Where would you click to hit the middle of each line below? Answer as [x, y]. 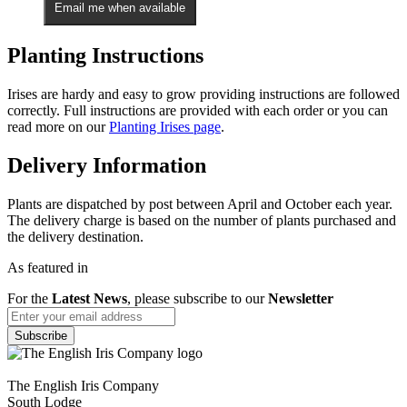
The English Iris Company [83, 385]
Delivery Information [107, 165]
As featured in [48, 267]
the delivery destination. [75, 236]
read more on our [58, 127]
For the [30, 298]
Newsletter [301, 298]
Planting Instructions [105, 56]
